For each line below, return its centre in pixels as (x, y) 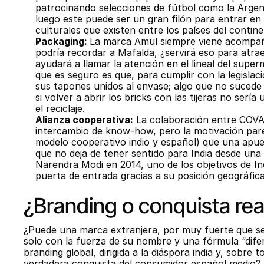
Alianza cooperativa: (84, 119)
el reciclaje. (60, 108)
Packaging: (62, 41)
